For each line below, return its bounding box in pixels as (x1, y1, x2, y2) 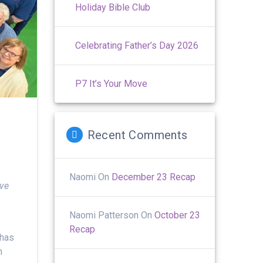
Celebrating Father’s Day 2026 (75, 39, 199, 51)
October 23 (154, 209, 201, 221)
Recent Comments (87, 127, 188, 142)
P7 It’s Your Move (75, 77, 148, 89)
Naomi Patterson (69, 209, 139, 221)
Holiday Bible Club (75, 1, 151, 13)
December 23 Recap (112, 171, 196, 183)
